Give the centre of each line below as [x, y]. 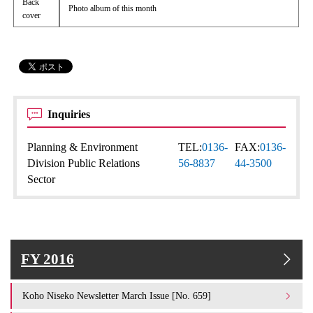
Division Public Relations [84, 163]
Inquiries [71, 114]
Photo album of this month [113, 8]
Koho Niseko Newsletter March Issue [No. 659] [117, 296]
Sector [42, 179]
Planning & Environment [83, 147]
